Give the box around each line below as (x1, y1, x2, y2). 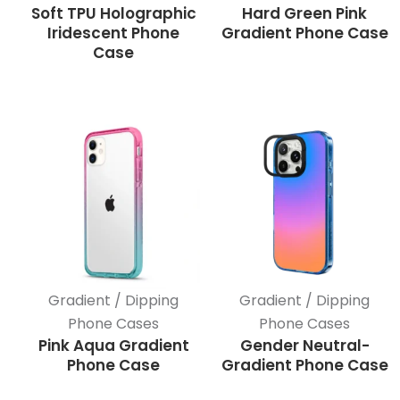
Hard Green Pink (242, 3, 367, 25)
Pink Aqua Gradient (37, 335, 189, 357)
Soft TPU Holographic (30, 3, 196, 25)
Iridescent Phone (47, 22, 179, 45)
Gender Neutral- (239, 335, 370, 357)
